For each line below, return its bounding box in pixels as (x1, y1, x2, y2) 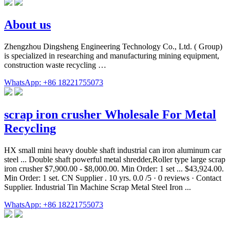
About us (4, 18, 51, 32)
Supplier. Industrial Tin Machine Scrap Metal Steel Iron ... (4, 183, 191, 192)
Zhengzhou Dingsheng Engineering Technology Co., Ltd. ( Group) (4, 42, 222, 51)
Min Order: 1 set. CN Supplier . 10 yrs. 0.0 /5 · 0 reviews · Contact (4, 174, 221, 183)
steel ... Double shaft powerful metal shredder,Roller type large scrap (4, 155, 225, 164)
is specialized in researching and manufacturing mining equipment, (4, 51, 219, 61)
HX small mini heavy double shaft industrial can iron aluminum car (4, 146, 221, 155)
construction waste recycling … (4, 61, 106, 70)
